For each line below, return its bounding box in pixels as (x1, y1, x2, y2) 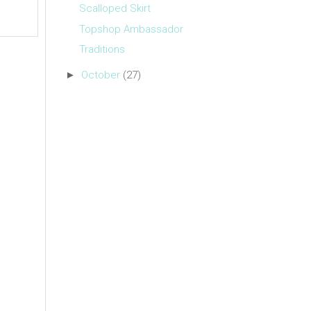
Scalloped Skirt (78, 2, 151, 15)
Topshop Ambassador (78, 22, 183, 35)
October (81, 69, 120, 82)
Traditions (78, 43, 125, 56)
